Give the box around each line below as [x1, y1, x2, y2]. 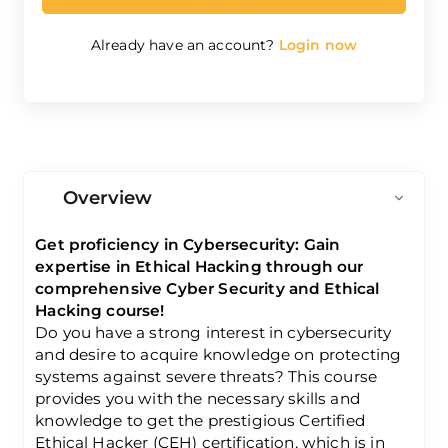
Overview [63, 185, 153, 209]
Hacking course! [35, 300, 165, 320]
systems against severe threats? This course [35, 366, 378, 386]
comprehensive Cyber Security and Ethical [35, 278, 380, 298]
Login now [274, 35, 358, 54]
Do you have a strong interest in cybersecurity [35, 322, 392, 342]
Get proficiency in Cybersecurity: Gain [35, 234, 341, 254]
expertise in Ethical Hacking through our [35, 256, 364, 276]
